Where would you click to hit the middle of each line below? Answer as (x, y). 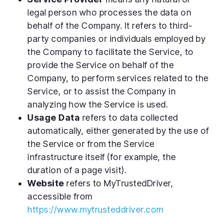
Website (46, 183)
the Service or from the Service (91, 144)
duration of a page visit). (77, 170)
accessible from (60, 196)
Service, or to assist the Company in (101, 91)
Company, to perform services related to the (118, 78)
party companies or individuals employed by (116, 38)
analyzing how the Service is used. (98, 104)
